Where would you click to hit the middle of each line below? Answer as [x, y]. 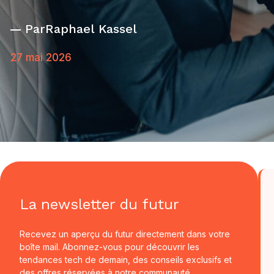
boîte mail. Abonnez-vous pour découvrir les [109, 247]
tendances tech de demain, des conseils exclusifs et [126, 260]
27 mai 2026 [41, 57]
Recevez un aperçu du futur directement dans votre [125, 234]
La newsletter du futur [99, 204]
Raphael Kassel [91, 29]
